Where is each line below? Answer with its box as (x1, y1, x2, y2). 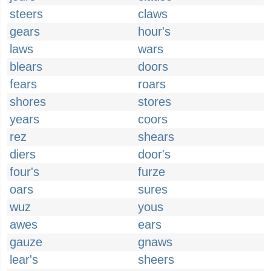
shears (138, 130, 174, 143)
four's (10, 165, 39, 178)
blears (10, 60, 42, 73)
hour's (138, 25, 171, 38)
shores (10, 95, 46, 108)
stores (138, 95, 171, 108)
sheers (138, 253, 174, 266)
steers (10, 7, 43, 21)
